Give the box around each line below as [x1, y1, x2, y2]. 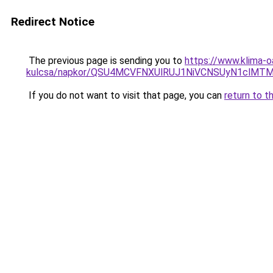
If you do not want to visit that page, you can [26, 90, 224, 101]
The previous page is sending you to [26, 55, 185, 66]
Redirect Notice [11, 15, 94, 29]
